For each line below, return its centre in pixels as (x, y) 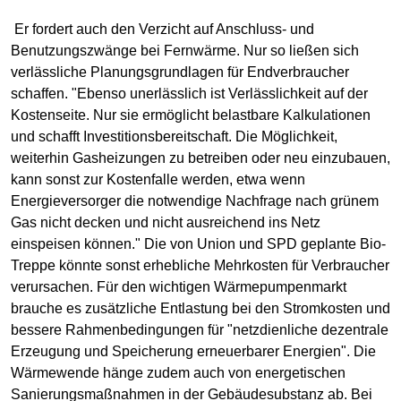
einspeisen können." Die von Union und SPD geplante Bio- (198, 244)
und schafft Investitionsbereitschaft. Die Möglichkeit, (174, 137)
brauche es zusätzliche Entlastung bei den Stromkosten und (200, 309)
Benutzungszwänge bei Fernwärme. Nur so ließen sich (185, 51)
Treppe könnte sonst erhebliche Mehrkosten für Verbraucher (200, 266)
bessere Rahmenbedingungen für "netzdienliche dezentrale (200, 330)
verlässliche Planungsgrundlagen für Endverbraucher (180, 73)
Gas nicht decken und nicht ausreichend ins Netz (166, 223)
